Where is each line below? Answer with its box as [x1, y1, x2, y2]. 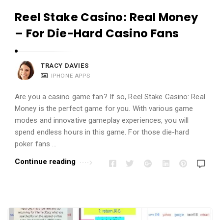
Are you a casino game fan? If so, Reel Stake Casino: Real [15, 92, 205, 102]
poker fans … [15, 139, 57, 149]
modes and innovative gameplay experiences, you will [15, 116, 189, 125]
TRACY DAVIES [41, 62, 89, 70]
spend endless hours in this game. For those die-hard [15, 128, 190, 137]
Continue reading [15, 157, 76, 166]
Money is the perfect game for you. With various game [15, 104, 193, 113]
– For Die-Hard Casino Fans [15, 26, 179, 42]
